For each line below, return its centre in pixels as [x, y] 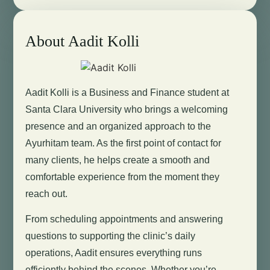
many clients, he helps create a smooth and [118, 160]
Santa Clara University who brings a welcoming [127, 109]
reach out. [47, 193]
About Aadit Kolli [83, 41]
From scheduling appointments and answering [124, 219]
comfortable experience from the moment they [123, 177]
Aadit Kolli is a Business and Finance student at [127, 92]
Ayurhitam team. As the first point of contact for [124, 143]
